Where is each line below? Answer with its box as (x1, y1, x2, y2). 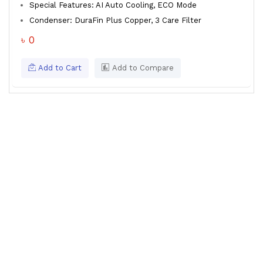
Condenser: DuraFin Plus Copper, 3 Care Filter (29, 16, 204, 25)
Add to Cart (36, 63, 82, 72)
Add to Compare (110, 63, 174, 72)
